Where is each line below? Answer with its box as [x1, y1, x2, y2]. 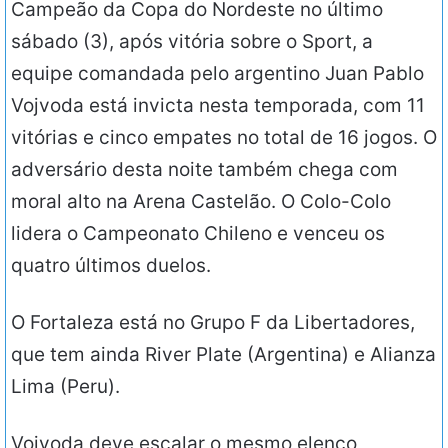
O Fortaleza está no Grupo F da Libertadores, [11, 311, 415, 335]
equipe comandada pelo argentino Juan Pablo [11, 62, 424, 86]
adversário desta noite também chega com [11, 158, 398, 182]
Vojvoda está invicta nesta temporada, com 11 [11, 94, 425, 118]
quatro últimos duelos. [11, 254, 211, 278]
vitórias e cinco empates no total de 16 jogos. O [11, 126, 437, 150]
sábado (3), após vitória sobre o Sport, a [11, 30, 373, 54]
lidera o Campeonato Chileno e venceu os [11, 222, 385, 246]
